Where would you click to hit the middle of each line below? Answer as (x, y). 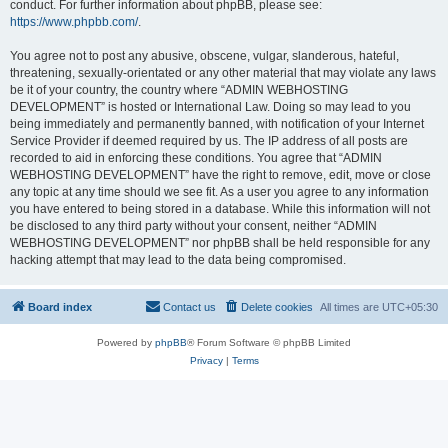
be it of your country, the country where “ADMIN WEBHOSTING (179, 90)
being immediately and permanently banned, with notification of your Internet (217, 124)
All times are (351, 307)
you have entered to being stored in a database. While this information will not (220, 209)
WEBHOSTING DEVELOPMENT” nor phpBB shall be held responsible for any (220, 243)
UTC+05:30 (410, 307)
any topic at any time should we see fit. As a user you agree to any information (219, 192)
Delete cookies (277, 307)
